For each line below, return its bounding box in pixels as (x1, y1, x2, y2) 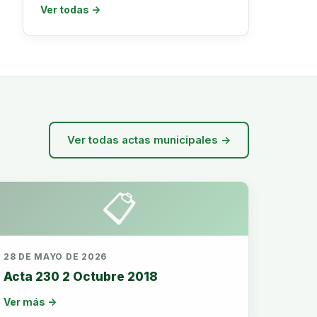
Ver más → (4, 296, 57, 308)
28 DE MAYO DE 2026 (4, 251, 107, 262)
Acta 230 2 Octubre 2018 (4, 270, 158, 284)
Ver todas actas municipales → (67, 133, 231, 146)
